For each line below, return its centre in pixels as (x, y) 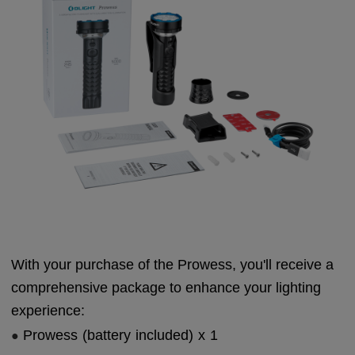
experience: (48, 311)
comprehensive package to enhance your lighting (166, 288)
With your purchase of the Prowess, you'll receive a (173, 265)
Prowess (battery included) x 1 (121, 336)
